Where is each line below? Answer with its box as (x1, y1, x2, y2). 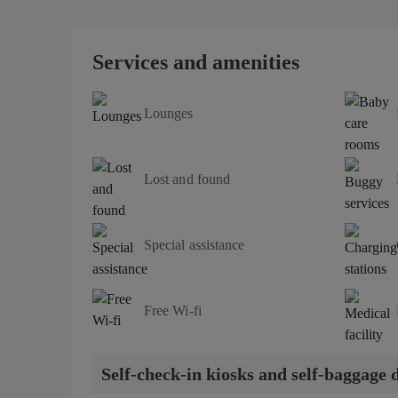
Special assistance (144, 236, 245, 252)
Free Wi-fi (144, 302, 202, 318)
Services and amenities (92, 50, 299, 74)
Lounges (144, 105, 194, 121)
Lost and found (144, 171, 231, 187)
